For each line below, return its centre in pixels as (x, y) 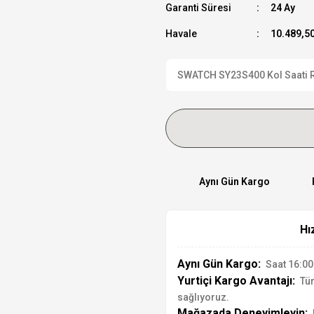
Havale (181, 34)
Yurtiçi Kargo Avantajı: (236, 281)
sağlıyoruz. (203, 297)
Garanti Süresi (198, 8)
